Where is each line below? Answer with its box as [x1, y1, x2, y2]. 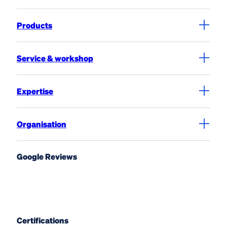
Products [17, 20, 52, 31]
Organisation [17, 119, 66, 130]
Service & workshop [17, 53, 93, 64]
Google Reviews [17, 151, 77, 162]
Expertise [17, 86, 53, 97]
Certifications [17, 215, 68, 226]
